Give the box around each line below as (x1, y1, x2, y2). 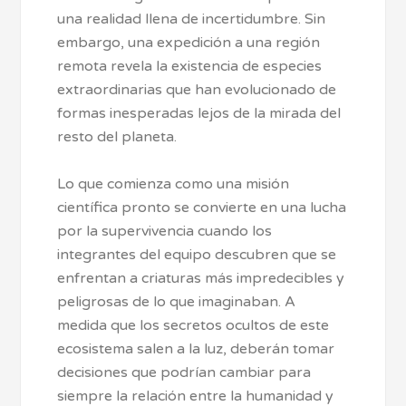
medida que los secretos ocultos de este (57, 316, 330, 335)
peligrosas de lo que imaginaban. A (57, 293, 296, 312)
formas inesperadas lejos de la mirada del (57, 104, 342, 123)
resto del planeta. (57, 128, 178, 147)
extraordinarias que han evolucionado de (57, 81, 337, 100)
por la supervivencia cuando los (57, 222, 273, 241)
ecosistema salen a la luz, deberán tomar (57, 340, 335, 359)
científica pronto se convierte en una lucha (57, 198, 347, 217)
